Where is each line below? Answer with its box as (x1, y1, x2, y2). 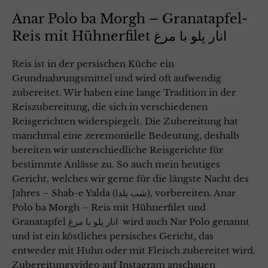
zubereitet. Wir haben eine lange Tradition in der (12, 86, 236, 98)
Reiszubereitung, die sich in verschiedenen (12, 100, 208, 112)
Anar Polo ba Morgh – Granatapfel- (12, 10, 248, 27)
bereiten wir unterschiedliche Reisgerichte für (12, 144, 223, 156)
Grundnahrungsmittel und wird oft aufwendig (12, 72, 221, 84)
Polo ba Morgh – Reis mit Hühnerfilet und (12, 201, 206, 213)
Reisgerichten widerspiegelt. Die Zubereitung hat (12, 115, 238, 127)
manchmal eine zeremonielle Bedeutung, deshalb (12, 129, 239, 141)
